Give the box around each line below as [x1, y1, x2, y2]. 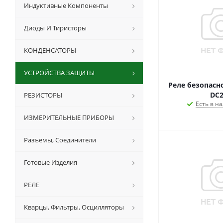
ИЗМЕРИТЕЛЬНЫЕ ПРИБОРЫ [24, 112, 114, 122]
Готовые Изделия [24, 157, 77, 167]
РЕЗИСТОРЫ [24, 90, 62, 100]
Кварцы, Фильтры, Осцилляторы [24, 202, 124, 212]
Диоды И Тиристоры [24, 23, 87, 32]
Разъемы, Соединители [24, 135, 96, 144]
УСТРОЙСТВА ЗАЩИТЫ [24, 68, 95, 77]
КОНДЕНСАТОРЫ [24, 45, 76, 55]
